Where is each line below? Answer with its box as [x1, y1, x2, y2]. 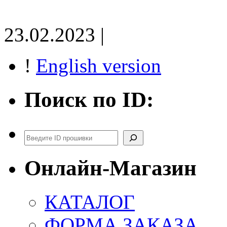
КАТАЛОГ [45, 191, 135, 213]
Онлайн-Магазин [24, 156, 197, 180]
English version [36, 54, 161, 77]
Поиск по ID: [24, 87, 154, 111]
